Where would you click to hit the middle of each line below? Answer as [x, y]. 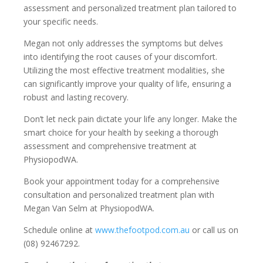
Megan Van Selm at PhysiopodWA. [89, 208]
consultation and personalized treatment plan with [119, 195]
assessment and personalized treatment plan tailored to [130, 8]
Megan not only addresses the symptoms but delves [123, 43]
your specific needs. [61, 22]
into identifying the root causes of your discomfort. [120, 57]
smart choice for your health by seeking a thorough [121, 133]
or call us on [214, 230]
